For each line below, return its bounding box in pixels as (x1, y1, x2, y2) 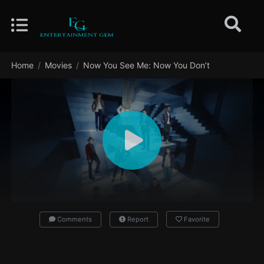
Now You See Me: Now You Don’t (83, 60, 210, 70)
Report (125, 215, 148, 223)
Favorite (183, 215, 210, 223)
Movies (45, 60, 72, 70)
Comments (55, 215, 92, 223)
